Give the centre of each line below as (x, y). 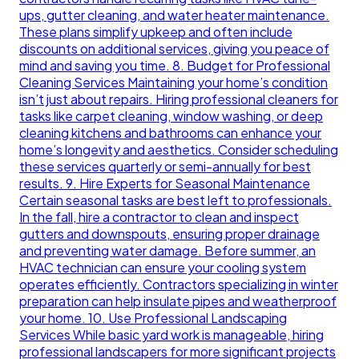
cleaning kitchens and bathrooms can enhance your (170, 133)
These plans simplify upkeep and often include (156, 32)
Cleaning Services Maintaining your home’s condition (173, 83)
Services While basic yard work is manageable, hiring (171, 335)
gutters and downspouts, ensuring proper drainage (169, 234)
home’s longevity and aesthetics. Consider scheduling (179, 150)
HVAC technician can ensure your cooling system (163, 268)
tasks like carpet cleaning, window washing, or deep (171, 116)
